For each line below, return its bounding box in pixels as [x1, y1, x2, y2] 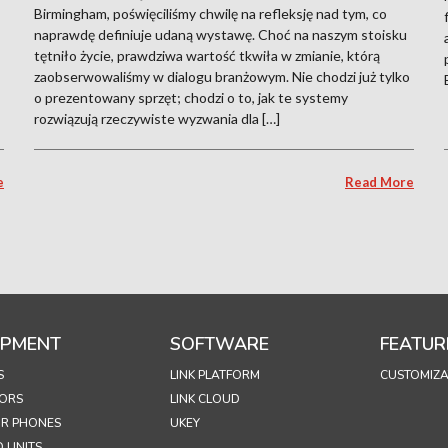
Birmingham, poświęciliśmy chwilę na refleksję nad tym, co [34, 4, 387, 22]
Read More [345, 173, 414, 190]
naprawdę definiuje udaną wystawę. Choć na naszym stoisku [34, 25, 407, 43]
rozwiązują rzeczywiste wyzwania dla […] [34, 109, 280, 127]
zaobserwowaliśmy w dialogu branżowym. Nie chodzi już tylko [34, 67, 410, 85]
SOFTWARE [170, 332, 269, 356]
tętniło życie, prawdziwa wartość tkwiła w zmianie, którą [34, 46, 380, 64]
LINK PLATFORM [170, 367, 260, 383]
